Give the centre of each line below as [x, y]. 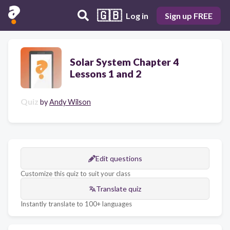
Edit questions [119, 158]
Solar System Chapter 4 [124, 62]
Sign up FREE [189, 15]
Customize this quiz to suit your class [75, 174]
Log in [137, 15]
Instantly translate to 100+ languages [76, 204]
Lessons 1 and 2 [106, 74]
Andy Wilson [70, 102]
